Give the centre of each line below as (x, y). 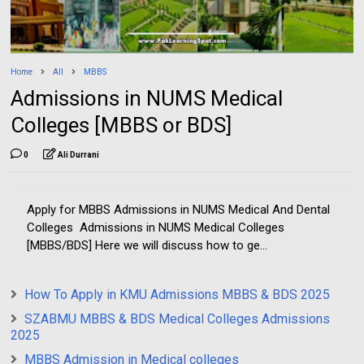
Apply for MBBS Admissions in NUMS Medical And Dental (179, 210)
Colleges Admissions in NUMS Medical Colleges (156, 228)
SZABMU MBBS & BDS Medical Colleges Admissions (178, 319)
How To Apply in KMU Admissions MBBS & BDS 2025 (178, 295)
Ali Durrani (79, 155)
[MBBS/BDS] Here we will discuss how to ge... (147, 246)
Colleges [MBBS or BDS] (121, 126)
